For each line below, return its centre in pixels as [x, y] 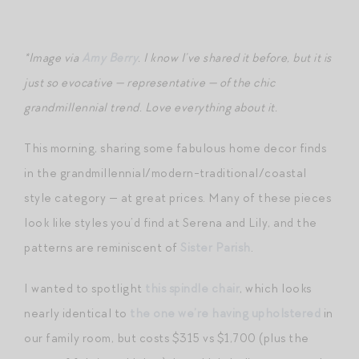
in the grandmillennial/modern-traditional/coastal [165, 173]
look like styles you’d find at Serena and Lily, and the [171, 222]
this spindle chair [192, 288]
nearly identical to [77, 313]
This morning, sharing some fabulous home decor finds [175, 148]
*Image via [53, 57]
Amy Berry [109, 57]
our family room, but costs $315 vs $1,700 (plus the [167, 338]
